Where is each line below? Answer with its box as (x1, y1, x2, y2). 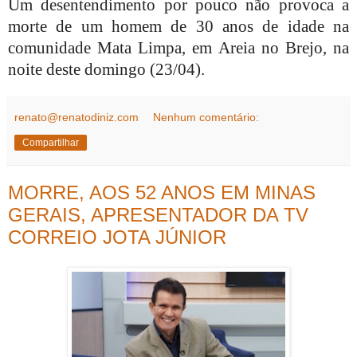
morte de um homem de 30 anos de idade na (8, 16, 349, 36)
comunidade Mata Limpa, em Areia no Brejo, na (8, 37, 349, 57)
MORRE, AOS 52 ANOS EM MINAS (8, 181, 316, 203)
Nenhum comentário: (153, 110, 260, 124)
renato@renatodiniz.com (14, 110, 139, 124)
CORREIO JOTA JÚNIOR (8, 226, 226, 248)
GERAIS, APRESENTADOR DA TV (8, 203, 308, 226)
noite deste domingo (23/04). (8, 59, 205, 79)
